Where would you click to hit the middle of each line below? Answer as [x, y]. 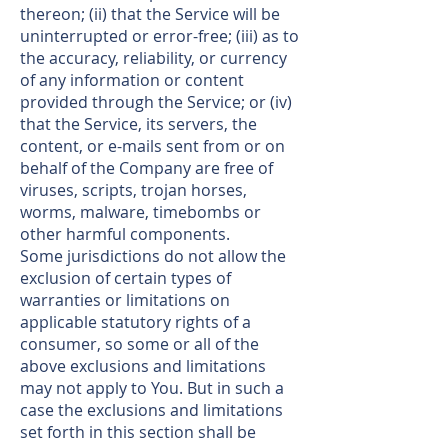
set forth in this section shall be [138, 432]
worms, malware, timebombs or [140, 212]
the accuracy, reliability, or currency [153, 58]
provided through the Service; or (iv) [156, 102]
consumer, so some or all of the [139, 344]
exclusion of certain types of [125, 278]
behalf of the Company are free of [146, 168]
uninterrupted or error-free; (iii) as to [159, 36]
